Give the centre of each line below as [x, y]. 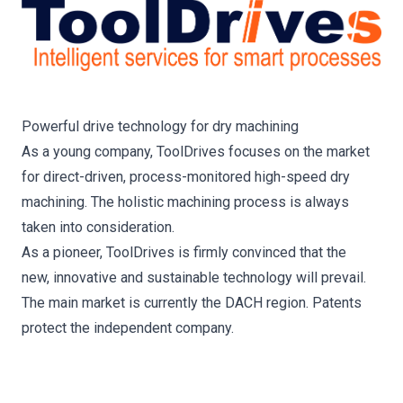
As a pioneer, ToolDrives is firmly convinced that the [184, 252]
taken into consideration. [98, 227]
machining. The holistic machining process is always [185, 201]
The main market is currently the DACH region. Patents [192, 302]
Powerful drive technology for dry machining [160, 126]
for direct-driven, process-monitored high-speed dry [186, 176]
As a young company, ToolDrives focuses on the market [196, 151]
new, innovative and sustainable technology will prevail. [194, 277]
